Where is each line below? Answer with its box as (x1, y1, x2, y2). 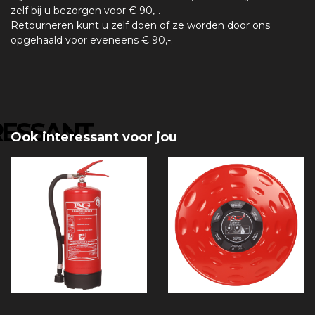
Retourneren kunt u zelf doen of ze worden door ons (11, 18, 270, 32)
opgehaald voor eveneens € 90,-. (11, 33, 176, 46)
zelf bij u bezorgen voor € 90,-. (11, 4, 160, 17)
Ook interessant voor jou (11, 129, 177, 145)
